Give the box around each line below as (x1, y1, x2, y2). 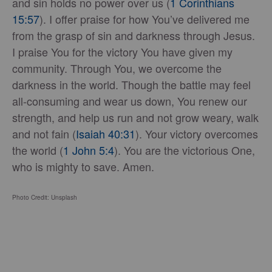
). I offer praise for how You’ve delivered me (39, 10, 250, 27)
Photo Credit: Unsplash (12, 192, 77, 202)
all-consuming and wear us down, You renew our (12, 92, 247, 109)
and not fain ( (12, 125, 76, 141)
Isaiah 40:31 (76, 125, 135, 141)
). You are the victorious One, (114, 141, 255, 158)
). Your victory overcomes (135, 125, 258, 141)
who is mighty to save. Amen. (12, 158, 154, 174)
